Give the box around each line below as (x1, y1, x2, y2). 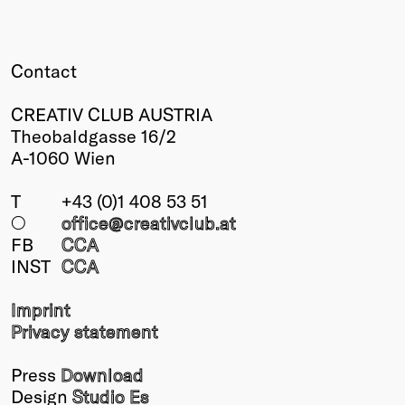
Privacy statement (11, 319, 158, 342)
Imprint (11, 297, 71, 320)
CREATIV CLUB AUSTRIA (11, 102, 212, 125)
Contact (11, 59, 77, 81)
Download (61, 363, 144, 385)
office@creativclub (61, 211, 215, 233)
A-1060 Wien (11, 146, 116, 168)
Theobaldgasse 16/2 (11, 124, 176, 146)
